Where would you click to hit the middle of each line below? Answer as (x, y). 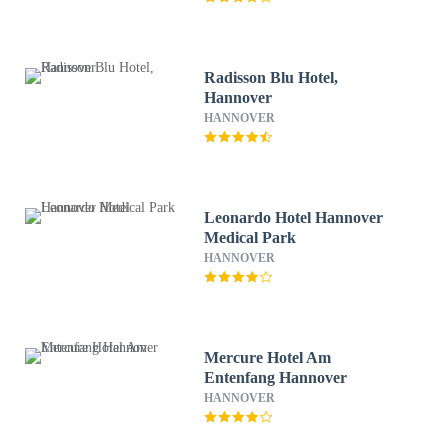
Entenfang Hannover (276, 377)
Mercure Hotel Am (268, 357)
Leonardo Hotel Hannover (294, 217)
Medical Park (250, 237)
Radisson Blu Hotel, (271, 77)
